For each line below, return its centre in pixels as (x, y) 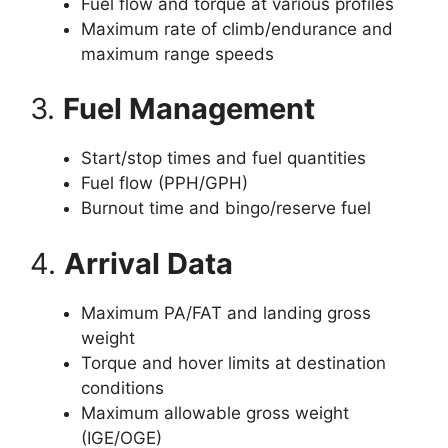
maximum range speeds (177, 53)
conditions (122, 387)
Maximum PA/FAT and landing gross (226, 312)
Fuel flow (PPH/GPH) (164, 183)
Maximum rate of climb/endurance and (237, 28)
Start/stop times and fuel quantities (223, 158)
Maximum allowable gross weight (215, 412)
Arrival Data (148, 263)
